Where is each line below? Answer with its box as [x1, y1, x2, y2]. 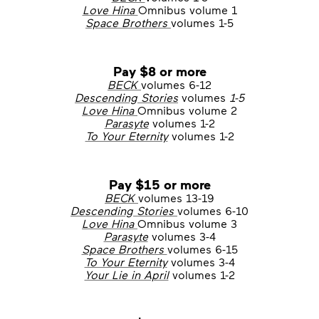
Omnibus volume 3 [137, 216, 237, 230]
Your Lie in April [84, 268, 169, 281]
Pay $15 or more [108, 176, 211, 192]
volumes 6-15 [167, 242, 238, 256]
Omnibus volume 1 [137, 3, 237, 16]
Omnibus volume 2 [137, 103, 237, 117]
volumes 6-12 [141, 78, 211, 91]
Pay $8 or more [113, 63, 206, 79]
